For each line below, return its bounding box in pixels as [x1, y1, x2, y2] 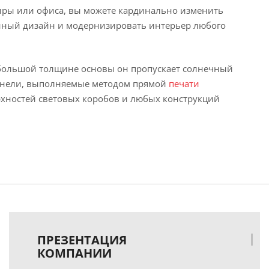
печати [169, 77, 199, 89]
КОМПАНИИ [37, 245, 112, 261]
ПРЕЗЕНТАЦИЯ [37, 232, 127, 248]
